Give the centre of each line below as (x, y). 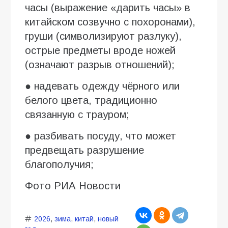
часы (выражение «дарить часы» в (108, 7)
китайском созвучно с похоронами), (110, 22)
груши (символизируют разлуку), (103, 36)
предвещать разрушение (84, 150)
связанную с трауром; (77, 114)
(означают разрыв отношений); (100, 64)
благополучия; (59, 164)
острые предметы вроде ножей (100, 50)
